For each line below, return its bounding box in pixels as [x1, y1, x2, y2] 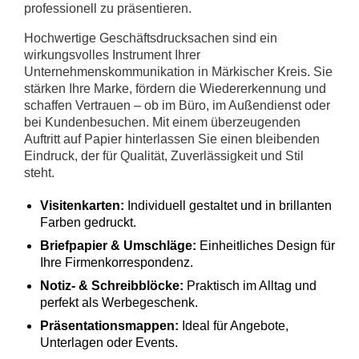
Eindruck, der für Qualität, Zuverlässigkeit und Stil [24, 149, 304, 163]
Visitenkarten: [40, 199, 124, 213]
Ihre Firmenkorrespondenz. [40, 256, 193, 270]
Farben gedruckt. [40, 216, 136, 230]
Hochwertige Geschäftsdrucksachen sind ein [24, 31, 277, 46]
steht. [24, 166, 54, 180]
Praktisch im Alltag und [184, 279, 317, 293]
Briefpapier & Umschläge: [40, 239, 196, 253]
